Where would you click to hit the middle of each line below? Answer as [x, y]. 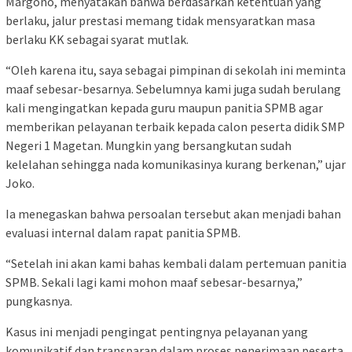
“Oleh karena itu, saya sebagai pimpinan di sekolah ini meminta [176, 70]
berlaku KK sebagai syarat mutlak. [97, 40]
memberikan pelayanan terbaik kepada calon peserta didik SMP [175, 127]
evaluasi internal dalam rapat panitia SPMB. [123, 233]
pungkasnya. [39, 301]
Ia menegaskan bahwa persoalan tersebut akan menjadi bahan [173, 214]
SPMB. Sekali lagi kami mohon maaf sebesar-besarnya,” [154, 282]
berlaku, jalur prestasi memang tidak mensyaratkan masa [160, 21]
